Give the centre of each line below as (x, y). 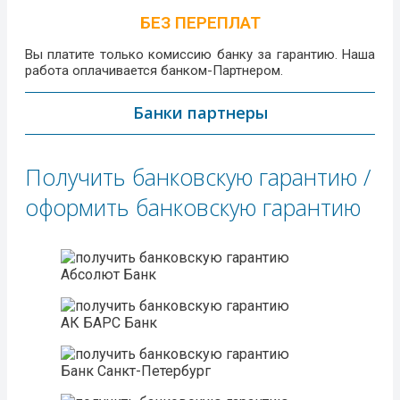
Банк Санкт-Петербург (136, 371)
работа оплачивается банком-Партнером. (154, 71)
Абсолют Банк (108, 275)
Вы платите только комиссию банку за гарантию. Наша (200, 55)
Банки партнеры (200, 113)
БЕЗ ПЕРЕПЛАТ (200, 24)
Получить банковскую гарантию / (198, 177)
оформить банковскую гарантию (193, 208)
